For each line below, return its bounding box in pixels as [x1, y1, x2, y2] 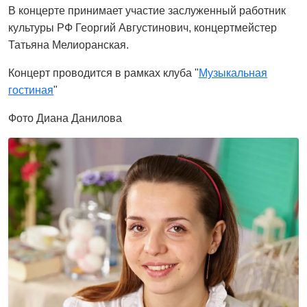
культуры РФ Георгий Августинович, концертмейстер [8, 22, 277, 34]
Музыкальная [199, 67, 267, 79]
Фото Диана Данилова [8, 112, 122, 124]
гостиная [8, 84, 53, 96]
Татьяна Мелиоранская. [8, 39, 129, 51]
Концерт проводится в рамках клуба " [8, 67, 199, 79]
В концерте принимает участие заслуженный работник [8, 5, 286, 16]
